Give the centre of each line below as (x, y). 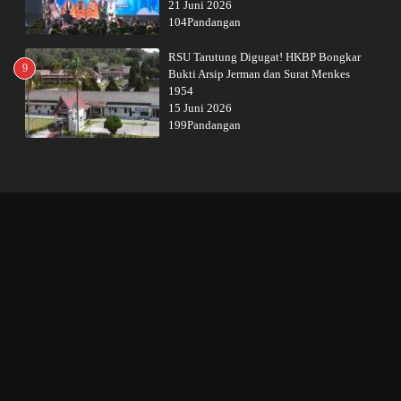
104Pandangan (205, 22)
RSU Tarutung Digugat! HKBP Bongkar (264, 57)
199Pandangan (205, 125)
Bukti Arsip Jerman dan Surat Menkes (259, 74)
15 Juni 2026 (200, 108)
